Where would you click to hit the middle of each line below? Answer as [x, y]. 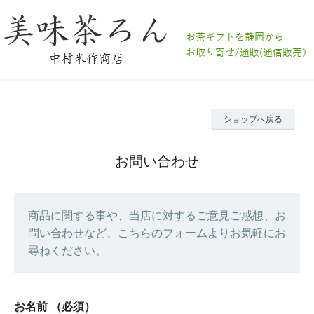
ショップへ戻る [253, 119]
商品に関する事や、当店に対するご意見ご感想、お [157, 216]
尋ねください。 [67, 251]
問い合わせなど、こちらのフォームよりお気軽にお [157, 233]
